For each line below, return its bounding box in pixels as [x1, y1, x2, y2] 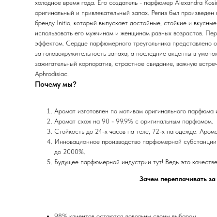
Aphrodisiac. [35, 70, 69, 77]
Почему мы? [35, 79, 77, 89]
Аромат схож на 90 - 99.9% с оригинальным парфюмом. [54, 117, 213, 125]
